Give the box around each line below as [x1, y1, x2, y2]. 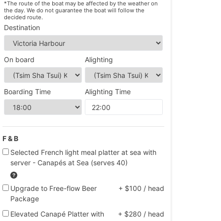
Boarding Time [4, 87, 51, 96]
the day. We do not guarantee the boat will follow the [4, 7, 145, 14]
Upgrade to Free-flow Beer [10, 184, 97, 192]
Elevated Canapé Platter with [10, 209, 105, 218]
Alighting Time [85, 87, 131, 96]
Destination [4, 23, 40, 32]
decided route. [4, 14, 43, 21]
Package [10, 194, 39, 203]
